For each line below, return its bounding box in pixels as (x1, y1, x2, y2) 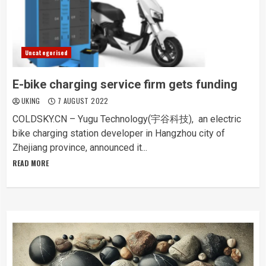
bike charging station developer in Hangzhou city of (12, 128, 225, 139)
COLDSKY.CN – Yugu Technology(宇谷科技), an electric (12, 113, 241, 125)
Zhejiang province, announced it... (12, 142, 147, 153)
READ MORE (12, 158, 49, 168)
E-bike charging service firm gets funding (12, 77, 237, 91)
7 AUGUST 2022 (55, 96, 109, 106)
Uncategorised (25, 48, 68, 57)
